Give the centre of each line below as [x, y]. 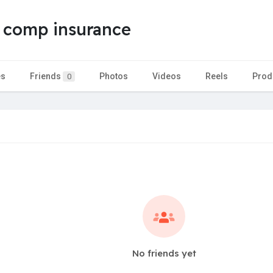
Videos [167, 76]
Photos [114, 76]
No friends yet [164, 253]
